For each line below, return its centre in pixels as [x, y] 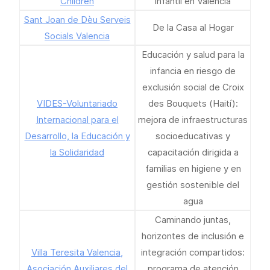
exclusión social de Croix [193, 87]
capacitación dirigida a [193, 152]
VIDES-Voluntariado [77, 103]
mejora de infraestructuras [193, 120]
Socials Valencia [77, 36]
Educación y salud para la [193, 55]
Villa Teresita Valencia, [77, 252]
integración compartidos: [193, 252]
